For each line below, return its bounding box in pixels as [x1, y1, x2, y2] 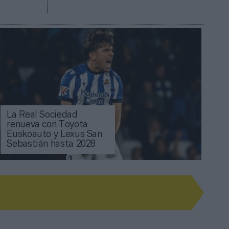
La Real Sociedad [7, 110, 78, 120]
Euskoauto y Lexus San [7, 130, 102, 139]
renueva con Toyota [7, 120, 88, 129]
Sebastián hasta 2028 [7, 140, 96, 149]
